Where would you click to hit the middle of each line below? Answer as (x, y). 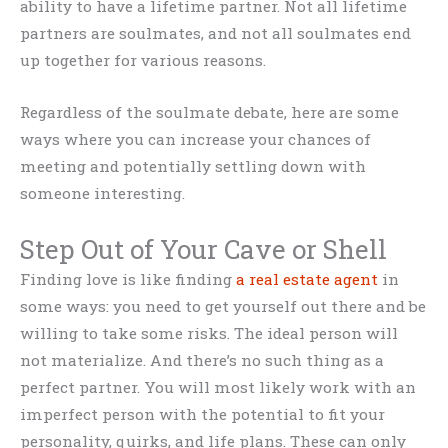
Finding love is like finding (128, 278)
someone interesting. (102, 193)
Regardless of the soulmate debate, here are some (209, 112)
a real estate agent (307, 278)
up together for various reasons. (143, 60)
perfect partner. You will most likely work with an (218, 386)
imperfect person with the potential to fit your (202, 413)
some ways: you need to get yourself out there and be (223, 305)
